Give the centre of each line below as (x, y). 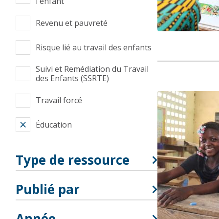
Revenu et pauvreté (72, 23)
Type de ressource (73, 160)
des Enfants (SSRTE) (72, 78)
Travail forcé (59, 100)
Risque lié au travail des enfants (94, 47)
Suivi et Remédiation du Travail (92, 69)
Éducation (54, 124)
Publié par (48, 189)
